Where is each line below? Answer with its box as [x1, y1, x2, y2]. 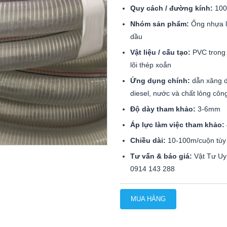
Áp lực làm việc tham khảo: [130, 121, 224, 129]
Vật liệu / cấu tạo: [130, 48, 191, 56]
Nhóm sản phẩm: [130, 20, 189, 28]
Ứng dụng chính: [130, 77, 190, 85]
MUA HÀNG [130, 195, 166, 203]
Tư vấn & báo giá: [130, 152, 192, 160]
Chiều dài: [130, 136, 166, 144]
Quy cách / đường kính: [130, 4, 213, 12]
